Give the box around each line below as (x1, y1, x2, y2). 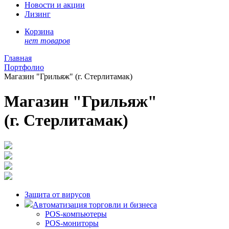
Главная (4, 54, 32, 62)
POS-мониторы (45, 218, 99, 227)
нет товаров (25, 36, 70, 45)
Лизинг (25, 10, 51, 18)
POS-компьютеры (45, 209, 107, 218)
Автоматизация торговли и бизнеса (33, 200, 157, 209)
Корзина (25, 27, 54, 36)
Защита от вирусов (25, 190, 90, 199)
